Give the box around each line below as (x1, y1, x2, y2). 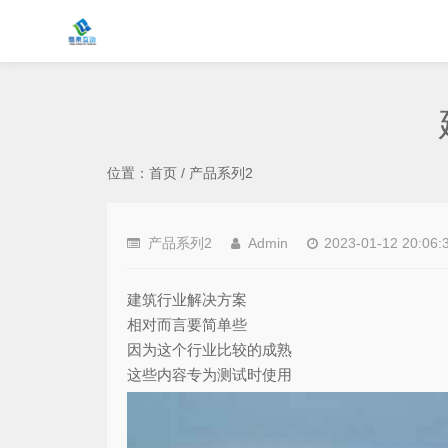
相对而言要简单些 (127, 316, 247, 333)
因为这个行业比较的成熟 (127, 341, 292, 358)
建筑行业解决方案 (127, 291, 247, 308)
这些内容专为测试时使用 (127, 366, 292, 383)
